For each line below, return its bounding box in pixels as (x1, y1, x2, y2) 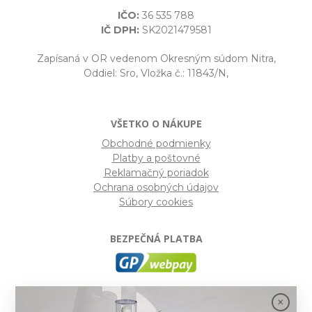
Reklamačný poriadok (103, 166, 209, 179)
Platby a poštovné (111, 151, 201, 164)
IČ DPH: (100, 23, 139, 36)
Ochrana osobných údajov (93, 180, 219, 194)
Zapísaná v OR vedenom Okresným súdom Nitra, (36, 52, 276, 65)
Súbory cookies (119, 195, 193, 208)
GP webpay (26, 288, 83, 302)
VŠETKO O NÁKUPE (110, 116, 202, 130)
